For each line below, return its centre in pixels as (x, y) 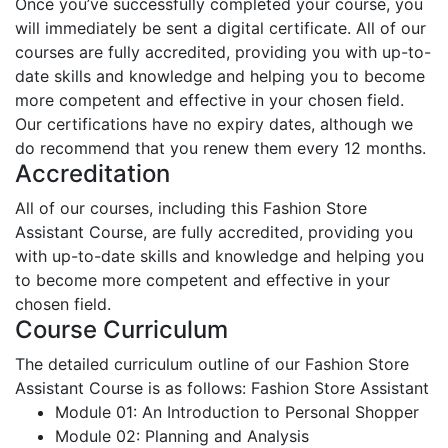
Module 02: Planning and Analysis (182, 435)
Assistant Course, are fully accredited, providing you (214, 231)
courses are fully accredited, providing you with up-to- (223, 51)
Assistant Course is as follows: (133, 387)
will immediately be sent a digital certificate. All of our (220, 27)
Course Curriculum (121, 329)
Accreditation (92, 173)
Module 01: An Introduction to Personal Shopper (237, 411)
